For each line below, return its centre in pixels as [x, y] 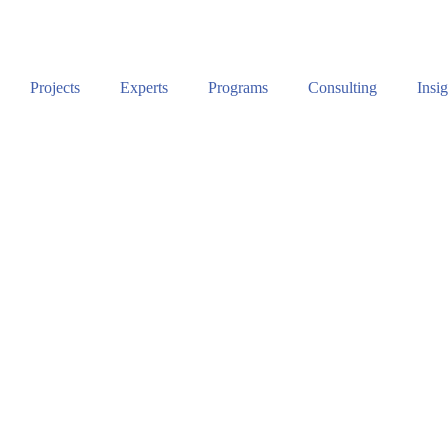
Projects [55, 88]
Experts [144, 88]
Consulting [342, 88]
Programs [238, 88]
